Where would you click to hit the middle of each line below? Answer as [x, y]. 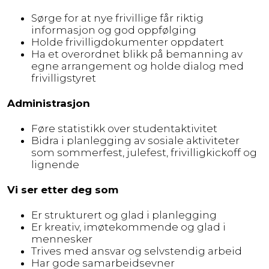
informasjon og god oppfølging [114, 30]
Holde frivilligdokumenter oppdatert [128, 42]
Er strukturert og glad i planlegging [124, 215]
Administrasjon [49, 103]
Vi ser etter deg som [63, 189]
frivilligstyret [64, 78]
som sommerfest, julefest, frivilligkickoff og [144, 152]
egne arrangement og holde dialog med [138, 66]
